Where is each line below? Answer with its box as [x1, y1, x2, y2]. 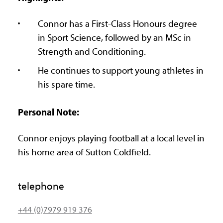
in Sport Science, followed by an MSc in [37, 32, 191, 44]
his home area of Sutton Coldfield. [17, 146, 151, 158]
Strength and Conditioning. [37, 46, 146, 58]
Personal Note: [17, 106, 81, 118]
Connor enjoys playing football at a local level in [17, 132, 205, 144]
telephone [17, 180, 64, 193]
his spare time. [37, 79, 95, 91]
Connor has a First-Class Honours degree [37, 18, 197, 30]
